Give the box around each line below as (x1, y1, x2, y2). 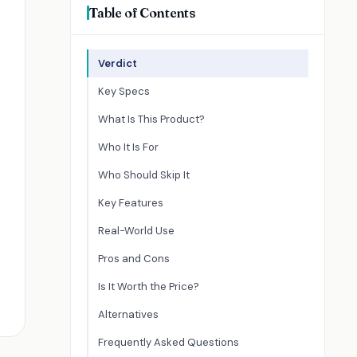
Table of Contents (89, 4, 197, 21)
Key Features (98, 196, 163, 210)
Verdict (98, 57, 137, 70)
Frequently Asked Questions (98, 335, 239, 349)
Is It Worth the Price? (98, 280, 199, 293)
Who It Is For (98, 140, 159, 154)
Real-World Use (98, 224, 175, 237)
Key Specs (98, 84, 150, 98)
